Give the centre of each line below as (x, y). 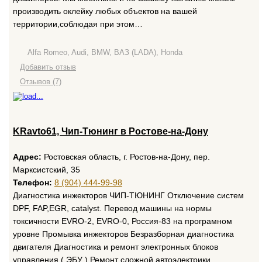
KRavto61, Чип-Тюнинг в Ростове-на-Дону (111, 131)
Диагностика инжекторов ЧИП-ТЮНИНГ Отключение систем (128, 195)
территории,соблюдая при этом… (78, 24)
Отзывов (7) (41, 82)
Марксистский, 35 (46, 170)
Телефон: (32, 182)
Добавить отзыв (48, 67)
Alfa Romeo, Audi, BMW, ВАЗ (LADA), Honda (105, 52)
